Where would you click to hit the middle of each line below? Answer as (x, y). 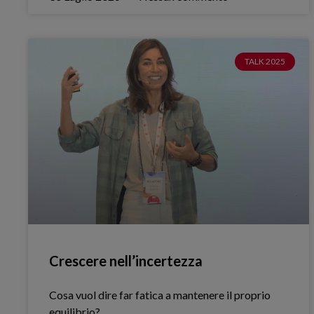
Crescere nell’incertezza (126, 260)
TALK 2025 (265, 62)
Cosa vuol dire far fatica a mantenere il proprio (160, 294)
